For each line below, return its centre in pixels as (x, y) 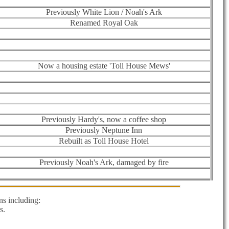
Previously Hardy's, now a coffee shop (104, 119)
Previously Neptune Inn (104, 130)
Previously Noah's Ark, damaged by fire (104, 162)
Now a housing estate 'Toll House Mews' (104, 65)
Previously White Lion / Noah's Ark (104, 12)
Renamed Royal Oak (104, 22)
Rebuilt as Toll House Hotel (104, 141)
